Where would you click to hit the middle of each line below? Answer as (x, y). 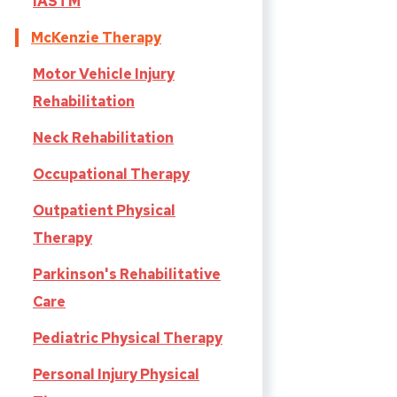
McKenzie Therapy (96, 38)
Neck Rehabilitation (103, 138)
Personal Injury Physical (116, 375)
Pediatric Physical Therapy (128, 339)
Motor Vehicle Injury (104, 74)
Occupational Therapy (111, 175)
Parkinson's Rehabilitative (127, 275)
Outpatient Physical (104, 211)
